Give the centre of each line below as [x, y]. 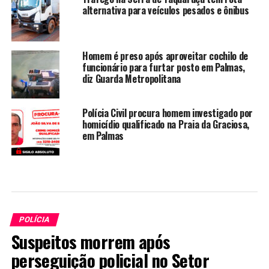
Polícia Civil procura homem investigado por [168, 113]
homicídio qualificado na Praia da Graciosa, [166, 124]
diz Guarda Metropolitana [131, 78]
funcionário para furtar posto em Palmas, [164, 67]
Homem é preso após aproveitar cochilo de [165, 56]
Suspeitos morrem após [91, 241]
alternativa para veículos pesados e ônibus [165, 10]
